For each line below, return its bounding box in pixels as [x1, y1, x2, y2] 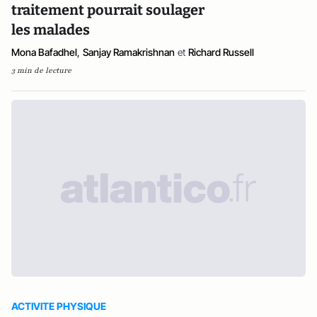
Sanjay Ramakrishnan [83, 46, 175, 58]
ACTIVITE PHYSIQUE [11, 300, 106, 312]
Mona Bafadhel [11, 46, 77, 58]
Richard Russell [188, 46, 254, 58]
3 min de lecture [11, 65, 71, 76]
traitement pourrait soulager [11, 1, 204, 18]
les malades [11, 21, 90, 38]
